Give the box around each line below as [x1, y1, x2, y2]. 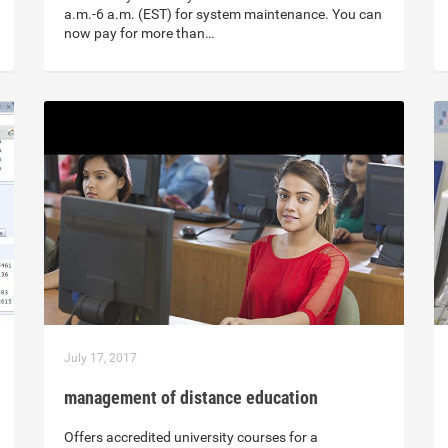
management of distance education [64, 387, 318, 409]
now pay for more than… [64, 25, 214, 42]
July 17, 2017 [64, 351, 137, 366]
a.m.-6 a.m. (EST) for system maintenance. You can [64, 6, 382, 23]
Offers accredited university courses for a [64, 429, 318, 446]
